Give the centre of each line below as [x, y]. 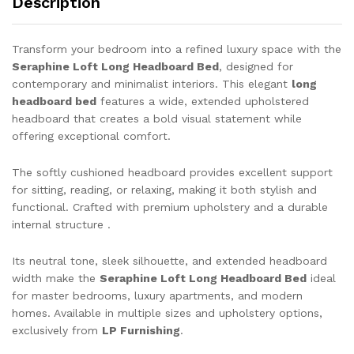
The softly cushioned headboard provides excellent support [172, 173]
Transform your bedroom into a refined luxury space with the [177, 49]
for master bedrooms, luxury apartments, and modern [157, 295]
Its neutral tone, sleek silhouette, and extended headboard [169, 260]
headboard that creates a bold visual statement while [157, 119]
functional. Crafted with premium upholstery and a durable [170, 207]
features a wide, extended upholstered [203, 102]
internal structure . [61, 225]
